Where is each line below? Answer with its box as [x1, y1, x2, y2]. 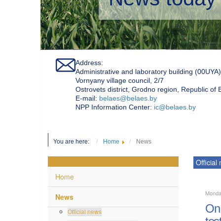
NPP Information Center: [75, 102, 154, 110]
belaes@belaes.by [99, 93, 157, 102]
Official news [68, 206, 102, 215]
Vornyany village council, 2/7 [75, 75, 164, 84]
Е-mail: [75, 93, 99, 102]
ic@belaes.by [154, 102, 196, 110]
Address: [75, 58, 103, 66]
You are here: [53, 137, 94, 145]
